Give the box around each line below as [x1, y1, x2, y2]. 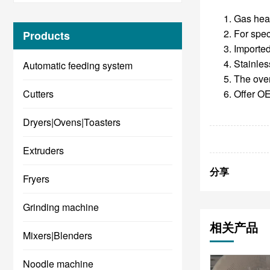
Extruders [23, 143, 64, 157]
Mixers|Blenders [23, 228, 92, 242]
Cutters [23, 87, 54, 101]
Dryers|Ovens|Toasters [23, 115, 121, 129]
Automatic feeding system [23, 58, 133, 72]
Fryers [23, 172, 49, 186]
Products [23, 28, 70, 43]
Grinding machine [23, 200, 99, 214]
